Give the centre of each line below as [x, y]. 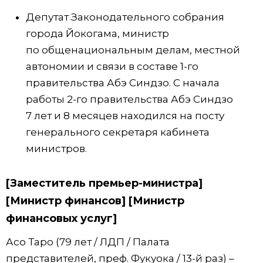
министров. [56, 149]
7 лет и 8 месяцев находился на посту [125, 116]
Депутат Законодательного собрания [125, 17]
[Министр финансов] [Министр [95, 201]
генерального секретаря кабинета [118, 132]
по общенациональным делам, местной [133, 50]
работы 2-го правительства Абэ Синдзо [129, 100]
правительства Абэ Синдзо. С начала [123, 83]
